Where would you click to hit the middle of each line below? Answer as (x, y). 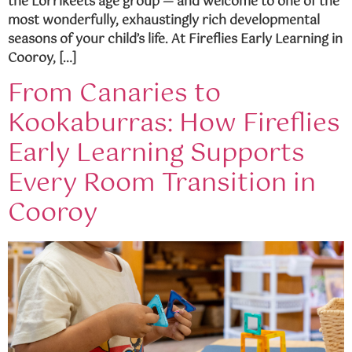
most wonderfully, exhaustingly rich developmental (164, 21)
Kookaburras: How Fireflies (174, 124)
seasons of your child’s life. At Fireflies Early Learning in (175, 40)
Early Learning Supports (156, 154)
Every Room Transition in (162, 184)
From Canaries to (114, 94)
